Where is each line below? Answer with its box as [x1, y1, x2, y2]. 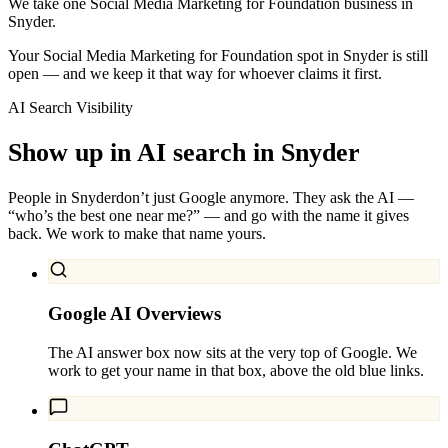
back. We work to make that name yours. [8, 225, 266, 243]
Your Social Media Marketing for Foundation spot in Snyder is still [8, 46, 428, 64]
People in [8, 189, 71, 207]
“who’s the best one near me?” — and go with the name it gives [8, 207, 409, 225]
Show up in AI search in [8, 137, 274, 167]
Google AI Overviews [48, 302, 221, 324]
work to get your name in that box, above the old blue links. [48, 361, 424, 379]
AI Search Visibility [8, 98, 133, 116]
